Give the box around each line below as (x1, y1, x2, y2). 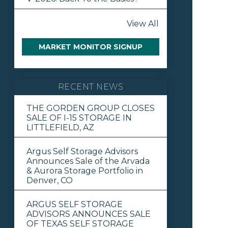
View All (127, 19, 159, 29)
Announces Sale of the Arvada (26, 156, 150, 166)
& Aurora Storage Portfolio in (26, 165, 144, 176)
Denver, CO (26, 175, 73, 185)
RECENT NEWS (58, 81, 124, 92)
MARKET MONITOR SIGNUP (39, 42, 143, 52)
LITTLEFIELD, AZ (26, 122, 95, 132)
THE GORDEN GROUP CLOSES (26, 103, 155, 113)
